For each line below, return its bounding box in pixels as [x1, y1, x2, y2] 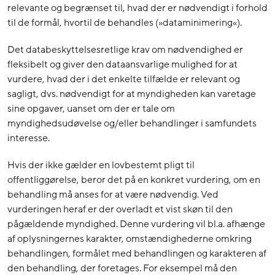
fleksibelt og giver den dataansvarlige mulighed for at [7, 58, 238, 72]
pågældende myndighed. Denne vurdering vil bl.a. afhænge [7, 217, 265, 231]
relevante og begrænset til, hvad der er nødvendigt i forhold [7, 1, 268, 15]
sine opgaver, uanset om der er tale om [7, 102, 175, 116]
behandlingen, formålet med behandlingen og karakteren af [7, 247, 266, 261]
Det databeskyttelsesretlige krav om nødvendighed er [7, 43, 243, 57]
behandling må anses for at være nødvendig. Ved [7, 188, 219, 202]
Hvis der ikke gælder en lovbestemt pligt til [7, 158, 195, 172]
